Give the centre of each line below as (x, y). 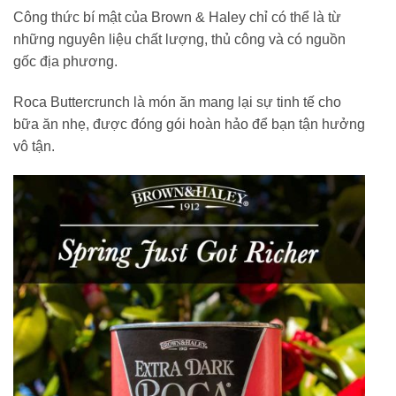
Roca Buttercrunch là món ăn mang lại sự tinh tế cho (177, 102)
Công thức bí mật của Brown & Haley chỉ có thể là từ (177, 17)
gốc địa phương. (65, 61)
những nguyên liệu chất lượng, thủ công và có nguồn (179, 39)
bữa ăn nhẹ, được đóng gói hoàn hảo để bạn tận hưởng (189, 124)
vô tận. (34, 146)
